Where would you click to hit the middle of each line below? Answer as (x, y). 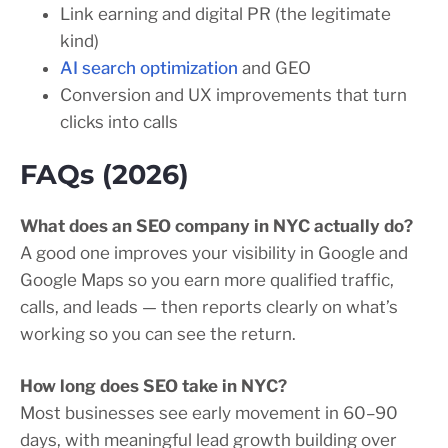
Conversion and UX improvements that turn (233, 95)
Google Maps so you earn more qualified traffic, (207, 280)
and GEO (274, 68)
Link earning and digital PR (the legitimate (225, 14)
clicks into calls (119, 122)
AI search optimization (149, 68)
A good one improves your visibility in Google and (214, 253)
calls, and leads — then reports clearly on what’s (209, 307)
